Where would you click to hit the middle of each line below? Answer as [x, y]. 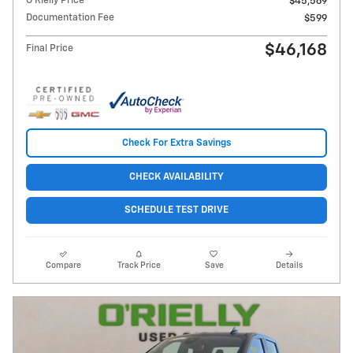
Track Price [139, 266]
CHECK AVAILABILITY [176, 177]
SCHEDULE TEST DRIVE [176, 210]
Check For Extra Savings [176, 143]
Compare [64, 266]
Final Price [50, 49]
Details [290, 266]
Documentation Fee [70, 18]
